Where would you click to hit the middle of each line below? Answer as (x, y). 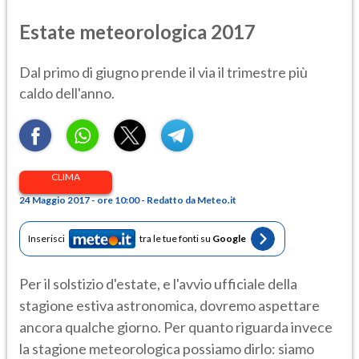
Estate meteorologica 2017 (137, 31)
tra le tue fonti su (176, 239)
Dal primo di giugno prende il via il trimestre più (163, 72)
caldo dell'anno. (67, 93)
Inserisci (46, 239)
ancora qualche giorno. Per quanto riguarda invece (176, 327)
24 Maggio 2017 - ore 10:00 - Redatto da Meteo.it (128, 200)
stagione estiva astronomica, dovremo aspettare (169, 306)
